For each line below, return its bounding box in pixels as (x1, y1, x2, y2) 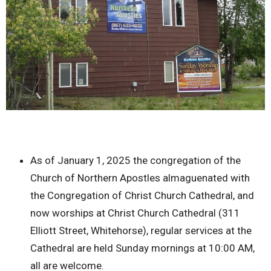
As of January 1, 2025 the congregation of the (30, 154, 241, 167)
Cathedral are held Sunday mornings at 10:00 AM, (30, 242, 255, 255)
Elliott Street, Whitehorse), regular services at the (30, 224, 252, 237)
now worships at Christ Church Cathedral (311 (30, 207, 240, 220)
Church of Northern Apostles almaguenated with (30, 172, 250, 184)
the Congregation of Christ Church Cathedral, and (30, 189, 254, 202)
